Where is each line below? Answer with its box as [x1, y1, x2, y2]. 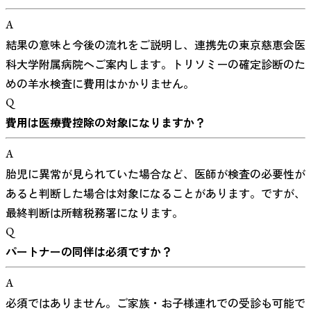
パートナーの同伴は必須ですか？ [6, 242, 172, 260]
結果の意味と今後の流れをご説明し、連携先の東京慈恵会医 [6, 35, 305, 53]
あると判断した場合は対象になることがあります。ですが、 [6, 184, 305, 201]
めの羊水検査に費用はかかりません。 [6, 74, 194, 92]
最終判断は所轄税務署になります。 [6, 203, 183, 221]
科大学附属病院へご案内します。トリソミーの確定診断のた [6, 55, 305, 72]
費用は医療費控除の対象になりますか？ [6, 113, 205, 131]
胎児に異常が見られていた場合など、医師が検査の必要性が [6, 165, 305, 182]
